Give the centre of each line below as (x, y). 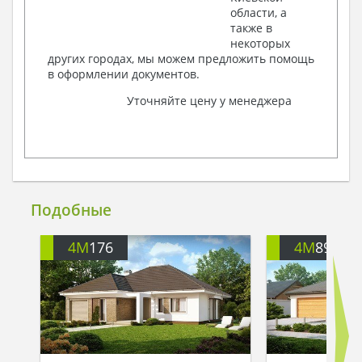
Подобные (72, 210)
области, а (259, 12)
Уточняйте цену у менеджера (209, 100)
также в (251, 27)
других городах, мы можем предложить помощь (181, 58)
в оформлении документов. (124, 74)
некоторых (260, 43)
